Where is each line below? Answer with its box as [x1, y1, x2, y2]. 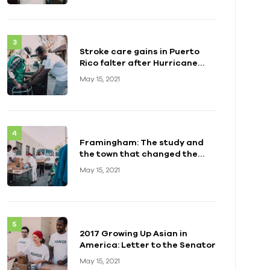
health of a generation [80, 160, 178, 170]
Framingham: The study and [80, 137, 204, 147]
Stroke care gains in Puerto [80, 46, 199, 56]
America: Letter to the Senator [80, 239, 216, 250]
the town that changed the [80, 148, 198, 159]
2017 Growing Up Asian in [80, 228, 187, 238]
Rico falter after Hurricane [80, 57, 198, 67]
